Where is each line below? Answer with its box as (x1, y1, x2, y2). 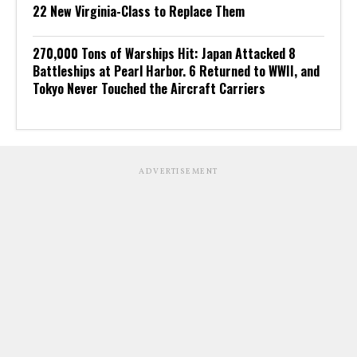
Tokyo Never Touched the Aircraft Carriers (33, 79, 265, 99)
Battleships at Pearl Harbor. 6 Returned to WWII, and (33, 61, 320, 81)
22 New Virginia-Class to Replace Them (33, 2, 245, 22)
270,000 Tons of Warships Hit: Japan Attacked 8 (33, 44, 296, 64)
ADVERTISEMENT (139, 166, 218, 178)
